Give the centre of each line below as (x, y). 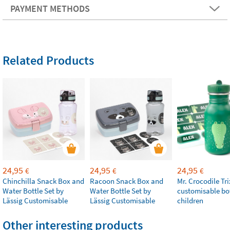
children (190, 200)
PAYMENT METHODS (50, 8)
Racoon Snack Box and (127, 181)
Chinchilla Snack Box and (43, 181)
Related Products (48, 60)
